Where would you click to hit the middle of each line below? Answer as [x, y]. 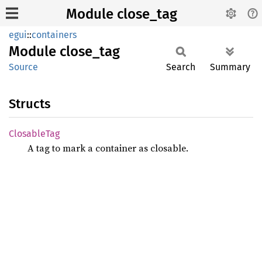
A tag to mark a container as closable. [108, 148]
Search [181, 67]
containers [54, 35]
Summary [230, 67]
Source [23, 67]
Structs [30, 104]
